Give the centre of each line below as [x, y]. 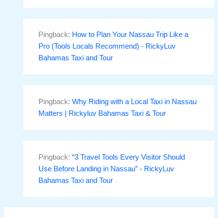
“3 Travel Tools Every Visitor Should [129, 157]
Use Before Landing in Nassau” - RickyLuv [107, 169]
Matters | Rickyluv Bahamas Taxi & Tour [102, 114]
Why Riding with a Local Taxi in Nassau [135, 102]
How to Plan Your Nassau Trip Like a [130, 35]
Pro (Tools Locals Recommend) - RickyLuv [107, 46]
